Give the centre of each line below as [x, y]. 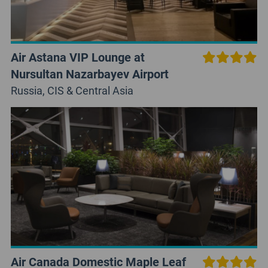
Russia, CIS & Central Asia [72, 90]
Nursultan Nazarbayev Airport [89, 73]
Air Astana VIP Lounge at [77, 57]
